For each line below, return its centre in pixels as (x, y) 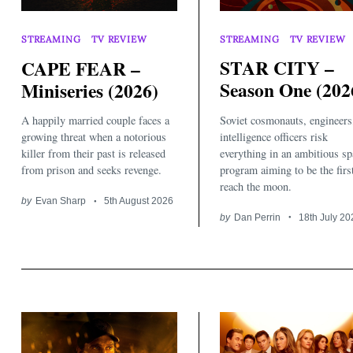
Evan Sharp (60, 201)
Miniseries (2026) (90, 90)
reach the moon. (256, 186)
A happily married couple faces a (95, 121)
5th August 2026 (139, 201)
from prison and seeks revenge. (91, 170)
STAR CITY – (277, 68)
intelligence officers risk (274, 136)
